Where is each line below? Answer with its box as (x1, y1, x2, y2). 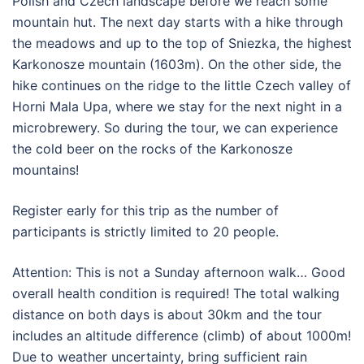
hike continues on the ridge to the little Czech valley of (12, 76, 351, 93)
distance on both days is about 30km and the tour (12, 305, 322, 323)
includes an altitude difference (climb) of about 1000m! (12, 327, 351, 344)
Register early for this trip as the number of (12, 201, 279, 219)
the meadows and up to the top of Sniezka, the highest (12, 34, 352, 51)
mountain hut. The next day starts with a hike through (12, 13, 343, 30)
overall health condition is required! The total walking (12, 284, 340, 301)
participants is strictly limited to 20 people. (12, 223, 279, 240)
